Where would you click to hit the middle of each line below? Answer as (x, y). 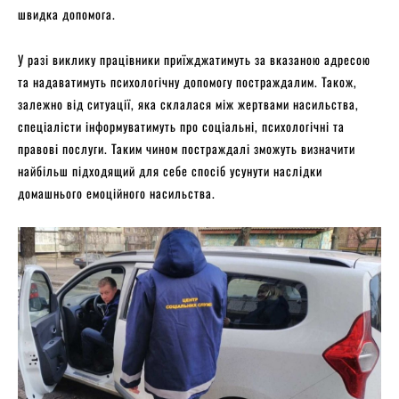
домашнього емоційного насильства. (117, 192)
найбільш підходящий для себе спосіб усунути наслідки (170, 170)
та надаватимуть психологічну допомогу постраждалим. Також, (187, 81)
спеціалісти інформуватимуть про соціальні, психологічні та (181, 126)
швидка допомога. (69, 13)
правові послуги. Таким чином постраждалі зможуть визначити (187, 148)
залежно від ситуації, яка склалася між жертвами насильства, (188, 103)
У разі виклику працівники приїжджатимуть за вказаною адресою (194, 59)
